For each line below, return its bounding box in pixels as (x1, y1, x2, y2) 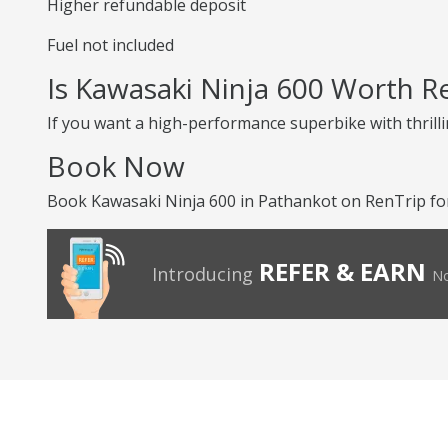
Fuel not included (47, 34, 174, 56)
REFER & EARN (259, 255, 426, 288)
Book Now (47, 147, 185, 185)
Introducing (152, 262, 253, 286)
